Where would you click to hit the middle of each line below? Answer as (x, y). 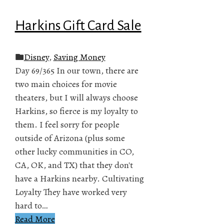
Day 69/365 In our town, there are (76, 70)
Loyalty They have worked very (71, 192)
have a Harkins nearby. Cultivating (79, 178)
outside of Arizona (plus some (70, 138)
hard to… (31, 205)
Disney (36, 57)
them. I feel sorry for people (67, 124)
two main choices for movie (66, 84)
